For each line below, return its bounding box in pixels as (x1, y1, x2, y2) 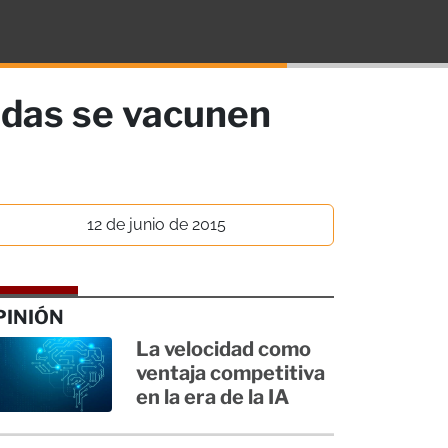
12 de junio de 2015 (86, 214, 226, 234)
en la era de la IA (136, 384, 290, 409)
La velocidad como (136, 336, 312, 361)
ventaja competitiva (136, 360, 326, 385)
